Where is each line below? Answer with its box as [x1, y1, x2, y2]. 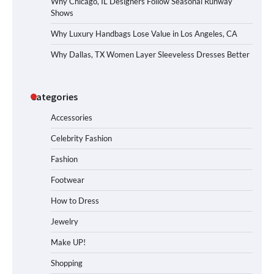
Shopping [51, 257, 83, 268]
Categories [31, 90, 78, 103]
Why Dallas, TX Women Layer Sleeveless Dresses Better [51, 49, 250, 59]
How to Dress [51, 195, 99, 206]
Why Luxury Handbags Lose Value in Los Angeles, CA [51, 28, 237, 39]
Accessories [51, 112, 92, 122]
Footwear [51, 174, 84, 185]
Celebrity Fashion [51, 133, 112, 143]
